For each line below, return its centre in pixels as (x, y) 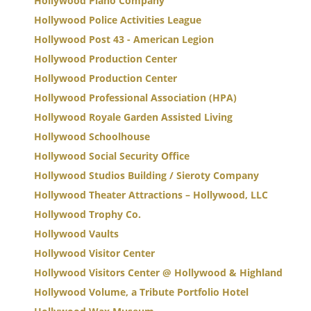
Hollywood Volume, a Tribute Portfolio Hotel (141, 292)
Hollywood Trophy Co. (87, 214)
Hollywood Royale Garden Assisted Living (133, 117)
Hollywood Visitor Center (94, 253)
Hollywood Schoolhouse (92, 136)
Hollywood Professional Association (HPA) (135, 98)
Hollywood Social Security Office (112, 156)
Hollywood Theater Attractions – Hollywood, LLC (151, 195)
